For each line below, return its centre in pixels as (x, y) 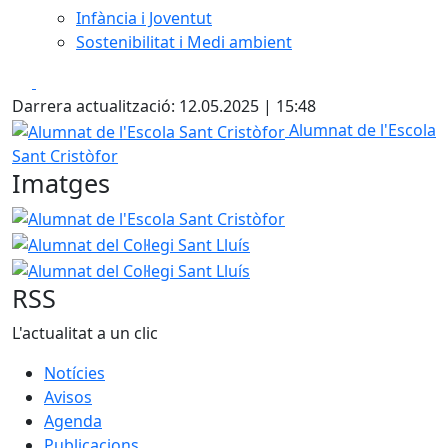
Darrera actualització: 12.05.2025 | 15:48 (164, 106)
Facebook (71, 81)
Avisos (68, 396)
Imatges (61, 182)
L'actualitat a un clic (85, 332)
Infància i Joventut (144, 18)
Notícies (74, 372)
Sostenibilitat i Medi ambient (184, 42)
